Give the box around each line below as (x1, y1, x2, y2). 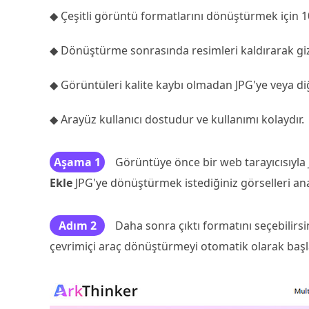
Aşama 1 (54, 154, 101, 170)
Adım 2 (58, 218, 97, 233)
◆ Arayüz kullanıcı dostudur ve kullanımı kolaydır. (50, 112, 304, 127)
